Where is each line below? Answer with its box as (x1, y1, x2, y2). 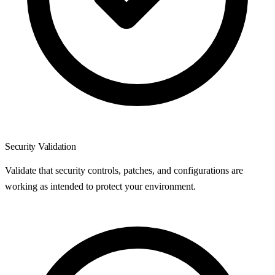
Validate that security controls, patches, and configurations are (5, 165, 243, 176)
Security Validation (5, 141, 76, 152)
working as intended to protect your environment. (5, 181, 196, 192)
